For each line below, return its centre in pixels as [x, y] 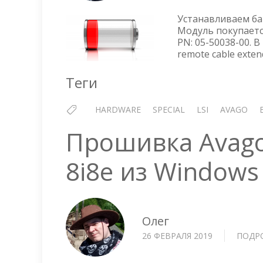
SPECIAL [169, 109]
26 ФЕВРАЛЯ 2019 [177, 235]
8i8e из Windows [162, 171]
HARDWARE [118, 109]
